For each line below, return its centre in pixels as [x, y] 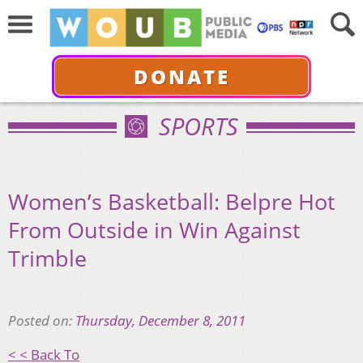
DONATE [181, 76]
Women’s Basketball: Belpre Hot [172, 201]
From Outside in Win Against [154, 229]
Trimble [47, 258]
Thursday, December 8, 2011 [160, 321]
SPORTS [199, 126]
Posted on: [42, 321]
